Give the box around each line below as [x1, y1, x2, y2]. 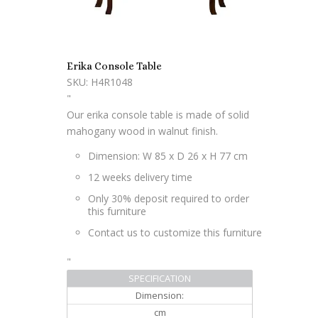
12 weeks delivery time [88, 170, 192, 185]
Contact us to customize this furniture [88, 226, 262, 240]
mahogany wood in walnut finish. [67, 124, 218, 138]
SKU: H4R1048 [67, 75, 133, 89]
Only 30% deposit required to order [88, 192, 249, 206]
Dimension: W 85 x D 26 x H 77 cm [88, 149, 248, 163]
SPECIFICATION [128, 272, 191, 285]
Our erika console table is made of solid [67, 108, 249, 122]
